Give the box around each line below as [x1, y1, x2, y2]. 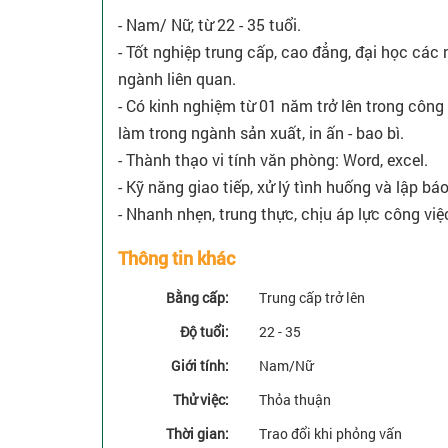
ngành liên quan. [118, 68, 236, 90]
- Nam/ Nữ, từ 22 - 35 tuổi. [118, 14, 301, 36]
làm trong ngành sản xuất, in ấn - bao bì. [118, 122, 404, 144]
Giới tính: [171, 356, 229, 376]
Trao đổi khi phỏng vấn [259, 424, 402, 444]
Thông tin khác [118, 246, 235, 271]
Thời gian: [166, 424, 229, 444]
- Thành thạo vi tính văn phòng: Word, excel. [118, 149, 428, 171]
